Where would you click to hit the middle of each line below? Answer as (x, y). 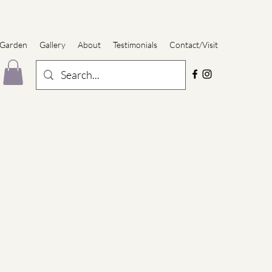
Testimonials (135, 45)
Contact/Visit (194, 45)
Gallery (53, 45)
